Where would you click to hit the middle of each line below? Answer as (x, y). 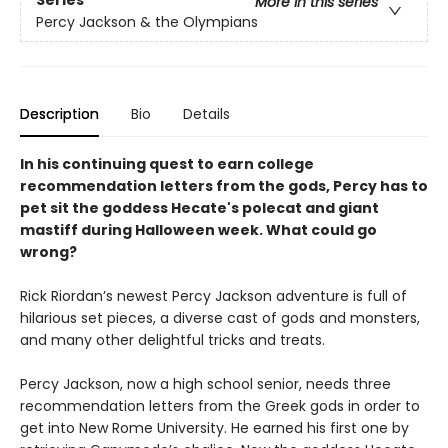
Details (206, 113)
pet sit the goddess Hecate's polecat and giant (199, 207)
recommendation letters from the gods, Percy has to (224, 185)
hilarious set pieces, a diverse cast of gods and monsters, (220, 317)
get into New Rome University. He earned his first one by (214, 427)
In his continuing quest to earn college (167, 163)
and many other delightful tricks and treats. (172, 339)
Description (59, 113)
